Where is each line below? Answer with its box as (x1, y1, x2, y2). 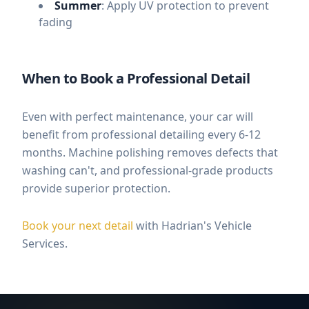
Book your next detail (22, 218, 133, 233)
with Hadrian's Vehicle (133, 218, 252, 233)
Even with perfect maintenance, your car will (22, 109, 253, 124)
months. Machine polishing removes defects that (22, 145, 278, 160)
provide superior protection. (22, 181, 170, 196)
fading (39, 14, 72, 30)
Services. (22, 236, 68, 251)
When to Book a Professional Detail (22, 69, 250, 88)
